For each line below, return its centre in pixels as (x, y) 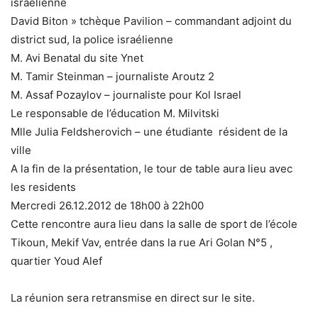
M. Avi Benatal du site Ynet (77, 58)
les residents (43, 187)
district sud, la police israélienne (92, 39)
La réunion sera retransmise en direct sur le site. (133, 298)
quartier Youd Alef (56, 261)
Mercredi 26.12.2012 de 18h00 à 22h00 (107, 205)
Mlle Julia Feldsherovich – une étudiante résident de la (149, 132)
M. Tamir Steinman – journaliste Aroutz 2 (113, 76)
